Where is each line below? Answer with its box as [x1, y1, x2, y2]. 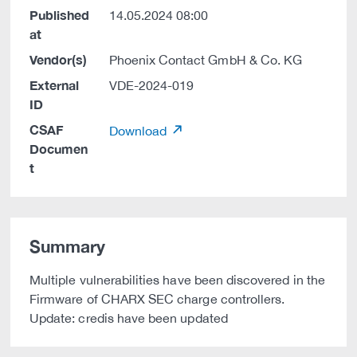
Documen [29, 141, 88, 156]
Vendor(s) [29, 52, 88, 67]
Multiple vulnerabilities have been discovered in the [29, 273, 325, 287]
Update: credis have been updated [29, 311, 231, 325]
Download [108, 124, 171, 138]
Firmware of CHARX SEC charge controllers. [29, 292, 285, 306]
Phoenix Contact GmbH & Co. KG [108, 53, 303, 67]
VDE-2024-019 [108, 78, 194, 92]
